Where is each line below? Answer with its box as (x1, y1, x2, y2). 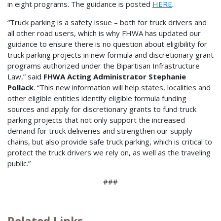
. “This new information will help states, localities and (34, 82, 211, 93)
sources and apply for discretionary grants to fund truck (7, 104, 196, 114)
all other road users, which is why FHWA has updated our (7, 28, 201, 38)
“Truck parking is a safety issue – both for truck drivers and (7, 17, 207, 28)
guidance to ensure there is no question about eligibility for (7, 39, 207, 49)
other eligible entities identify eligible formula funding (7, 93, 186, 104)
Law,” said (7, 72, 43, 82)
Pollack (7, 82, 34, 93)
